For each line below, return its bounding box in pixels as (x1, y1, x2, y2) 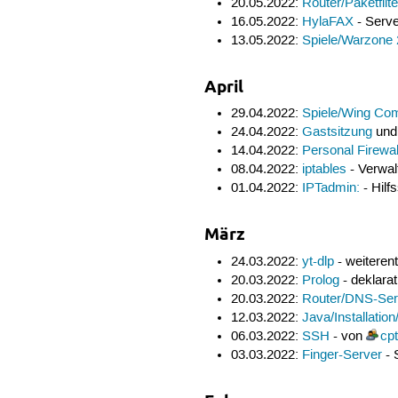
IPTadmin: (301, 180, 360, 197)
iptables (301, 162, 346, 179)
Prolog (301, 272, 339, 289)
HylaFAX (301, 13, 354, 30)
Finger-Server (301, 346, 382, 363)
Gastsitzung (301, 124, 372, 141)
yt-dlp (301, 253, 334, 270)
